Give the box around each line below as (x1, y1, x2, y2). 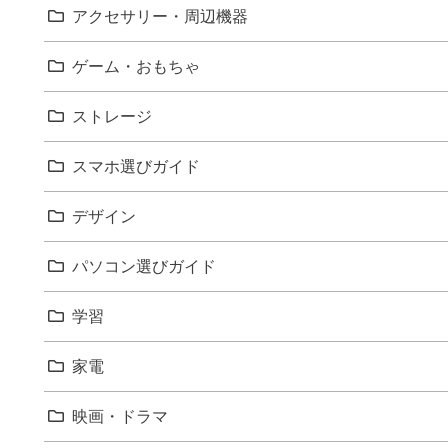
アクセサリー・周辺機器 (72, 6, 249, 25)
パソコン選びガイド (72, 256, 217, 275)
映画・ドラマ (72, 406, 169, 425)
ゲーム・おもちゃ (72, 56, 201, 75)
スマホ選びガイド (72, 156, 201, 175)
